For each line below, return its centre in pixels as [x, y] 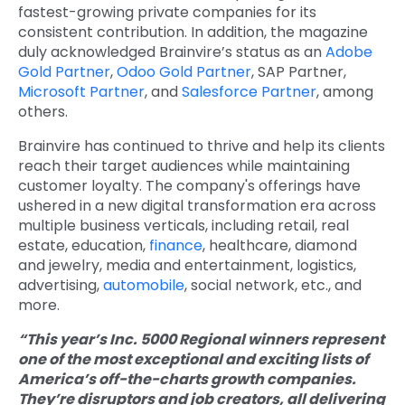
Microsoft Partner [81, 92]
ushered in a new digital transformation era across [197, 206]
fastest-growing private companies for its [167, 13]
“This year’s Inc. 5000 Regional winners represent [201, 340]
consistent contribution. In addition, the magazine [193, 33]
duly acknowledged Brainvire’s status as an [172, 52]
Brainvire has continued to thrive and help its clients [202, 146]
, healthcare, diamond [280, 246]
